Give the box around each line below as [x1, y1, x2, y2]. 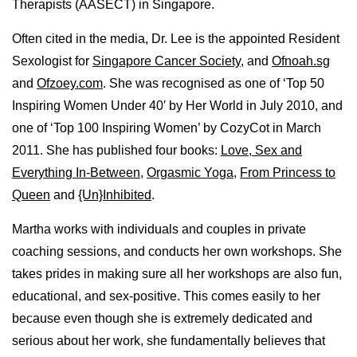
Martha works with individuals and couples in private [12, 222, 306, 236]
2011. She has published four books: [12, 143, 221, 157]
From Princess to [240, 165, 335, 179]
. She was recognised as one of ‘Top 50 [103, 76, 324, 90]
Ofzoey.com [37, 76, 103, 90]
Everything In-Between [12, 165, 140, 179]
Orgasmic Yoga [147, 165, 233, 179]
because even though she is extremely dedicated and [12, 311, 312, 325]
